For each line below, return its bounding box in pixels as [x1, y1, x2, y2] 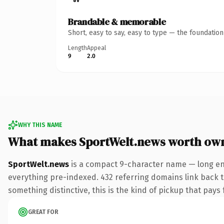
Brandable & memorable [68, 15, 166, 28]
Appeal [87, 44, 106, 51]
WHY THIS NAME [18, 121, 62, 128]
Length [68, 44, 87, 51]
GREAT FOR [28, 208, 58, 215]
